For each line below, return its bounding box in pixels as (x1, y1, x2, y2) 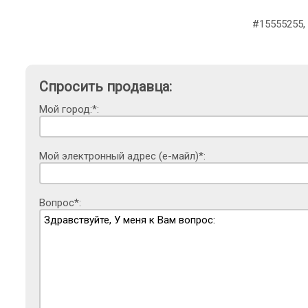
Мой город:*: (39, 103, 99, 116)
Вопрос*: (39, 197, 81, 210)
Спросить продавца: (39, 78, 172, 96)
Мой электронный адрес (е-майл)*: (39, 150, 206, 163)
